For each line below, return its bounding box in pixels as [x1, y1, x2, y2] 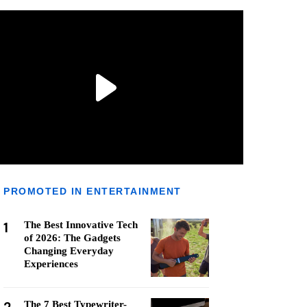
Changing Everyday [24, 245, 114, 256]
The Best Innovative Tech [24, 219, 138, 230]
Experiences [24, 258, 78, 269]
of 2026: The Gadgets [24, 232, 121, 243]
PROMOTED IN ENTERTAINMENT [3, 186, 182, 197]
